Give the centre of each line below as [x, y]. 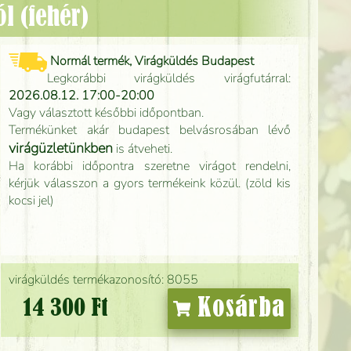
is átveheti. [143, 149]
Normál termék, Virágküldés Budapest [152, 61]
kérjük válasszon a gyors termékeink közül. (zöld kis [150, 183]
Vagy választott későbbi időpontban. [106, 113]
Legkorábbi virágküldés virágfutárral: [168, 78]
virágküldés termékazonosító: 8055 [103, 280]
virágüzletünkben [61, 148]
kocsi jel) [31, 201]
